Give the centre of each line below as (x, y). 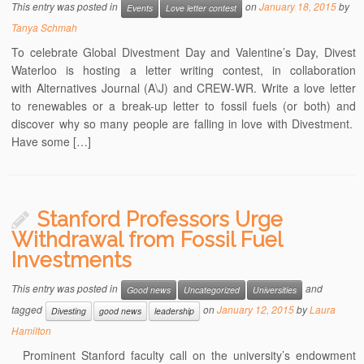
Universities (275, 290)
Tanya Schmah (45, 28)
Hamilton (32, 331)
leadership (175, 311)
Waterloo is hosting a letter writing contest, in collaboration (184, 70)
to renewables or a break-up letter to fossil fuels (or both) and (184, 106)
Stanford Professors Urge (160, 220)
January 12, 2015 (256, 310)
